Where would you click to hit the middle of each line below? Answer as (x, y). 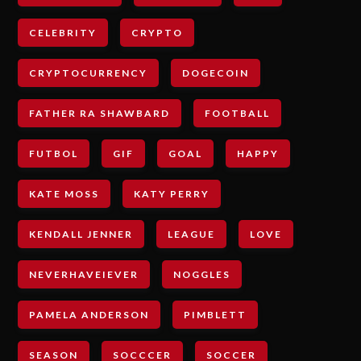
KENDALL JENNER (81, 234)
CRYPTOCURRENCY (89, 73)
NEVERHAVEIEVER (84, 275)
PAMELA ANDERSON (89, 315)
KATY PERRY (172, 194)
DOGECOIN (216, 73)
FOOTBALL (238, 114)
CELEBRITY (63, 33)
